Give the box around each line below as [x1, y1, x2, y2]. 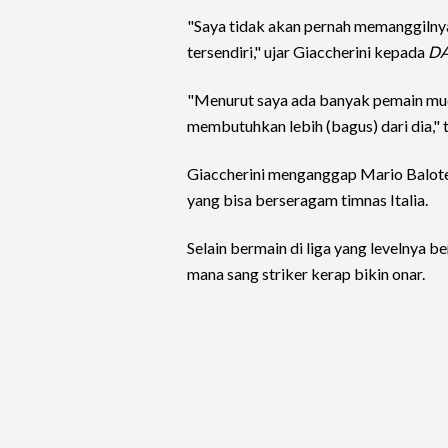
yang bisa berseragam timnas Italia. [187, 190, 428, 209]
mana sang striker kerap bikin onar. [187, 264, 425, 283]
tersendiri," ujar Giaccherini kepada [187, 42, 428, 61]
